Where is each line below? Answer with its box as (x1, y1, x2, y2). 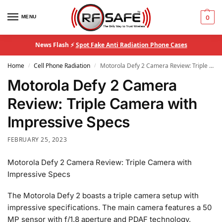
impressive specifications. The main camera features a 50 (7, 203, 212, 213)
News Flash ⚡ (35, 41, 76, 49)
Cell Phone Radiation (34, 61, 91, 70)
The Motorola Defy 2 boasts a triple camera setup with (7, 191, 199, 201)
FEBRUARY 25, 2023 (7, 135, 67, 144)
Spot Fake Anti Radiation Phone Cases (75, 41, 187, 49)
